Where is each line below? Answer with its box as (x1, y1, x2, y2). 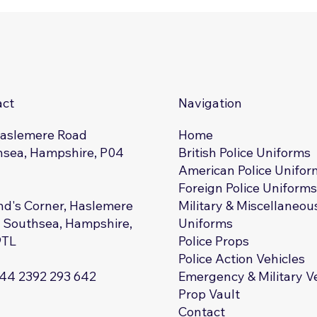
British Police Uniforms (178, 144, 311, 161)
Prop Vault (178, 286, 241, 303)
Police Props (178, 233, 250, 250)
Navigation (178, 95, 243, 112)
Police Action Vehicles (178, 250, 306, 267)
